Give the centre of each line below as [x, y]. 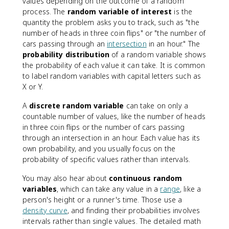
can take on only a [156, 105]
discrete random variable [77, 105]
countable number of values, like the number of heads [114, 116]
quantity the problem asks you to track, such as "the [111, 22]
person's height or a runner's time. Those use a [102, 199]
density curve [45, 210]
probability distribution [66, 54]
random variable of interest [120, 11]
